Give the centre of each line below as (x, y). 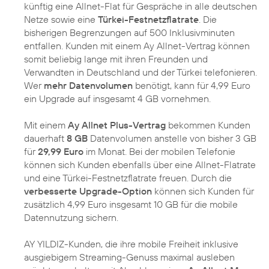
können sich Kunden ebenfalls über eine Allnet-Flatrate (140, 165)
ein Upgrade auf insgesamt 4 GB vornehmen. (117, 99)
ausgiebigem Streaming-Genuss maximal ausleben (129, 257)
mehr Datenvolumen (88, 86)
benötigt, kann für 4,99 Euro (192, 86)
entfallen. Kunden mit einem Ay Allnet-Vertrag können (137, 46)
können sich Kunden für (203, 191)
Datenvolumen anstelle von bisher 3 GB (172, 138)
